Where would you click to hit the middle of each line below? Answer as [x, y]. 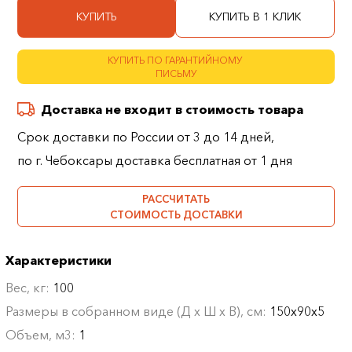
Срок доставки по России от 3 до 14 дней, [146, 137]
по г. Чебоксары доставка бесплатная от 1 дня [155, 160]
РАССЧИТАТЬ [176, 199]
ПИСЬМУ [176, 73]
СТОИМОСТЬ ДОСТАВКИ [176, 214]
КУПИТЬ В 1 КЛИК [255, 16]
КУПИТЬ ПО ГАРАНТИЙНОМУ [176, 60]
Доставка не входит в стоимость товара [172, 109]
